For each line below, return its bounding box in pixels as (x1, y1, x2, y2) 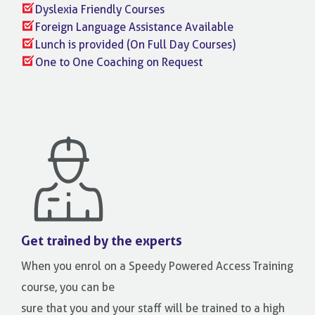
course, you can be (21, 281, 115, 294)
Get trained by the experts (21, 233, 182, 249)
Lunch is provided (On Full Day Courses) (35, 38, 236, 51)
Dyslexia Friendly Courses (35, 3, 165, 16)
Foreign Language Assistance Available (35, 20, 233, 34)
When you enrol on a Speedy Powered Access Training (21, 259, 293, 273)
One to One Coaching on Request (35, 56, 202, 69)
